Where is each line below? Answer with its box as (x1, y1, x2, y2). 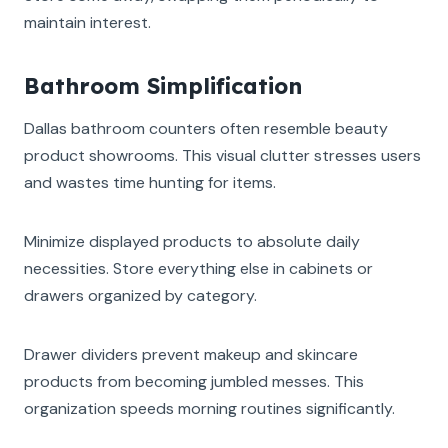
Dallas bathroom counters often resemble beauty (24, 117, 388, 139)
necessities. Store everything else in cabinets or (24, 257, 373, 279)
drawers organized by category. (24, 284, 257, 306)
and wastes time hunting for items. (24, 171, 276, 193)
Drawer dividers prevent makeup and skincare (24, 343, 358, 365)
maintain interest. (24, 11, 151, 33)
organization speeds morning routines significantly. (24, 397, 395, 419)
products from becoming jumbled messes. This (24, 370, 364, 392)
